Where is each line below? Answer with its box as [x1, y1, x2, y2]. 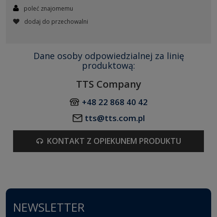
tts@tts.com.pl [84, 112, 145, 124]
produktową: [82, 59, 135, 71]
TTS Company [76, 77, 141, 91]
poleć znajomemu [24, 4, 73, 13]
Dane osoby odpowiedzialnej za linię [33, 49, 184, 62]
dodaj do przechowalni [24, 17, 88, 26]
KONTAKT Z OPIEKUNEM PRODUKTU [46, 135, 181, 146]
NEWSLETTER [13, 199, 85, 215]
